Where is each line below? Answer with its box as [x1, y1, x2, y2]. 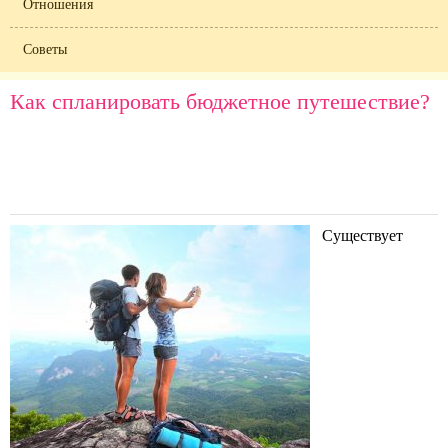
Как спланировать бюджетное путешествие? [10, 89, 430, 114]
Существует [322, 227, 403, 244]
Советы [23, 42, 67, 57]
